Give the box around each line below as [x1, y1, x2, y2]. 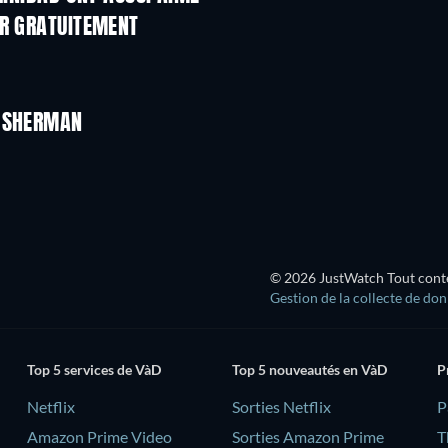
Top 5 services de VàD [26, 361, 161, 379]
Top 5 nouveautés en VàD [231, 361, 387, 379]
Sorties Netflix [231, 397, 331, 417]
